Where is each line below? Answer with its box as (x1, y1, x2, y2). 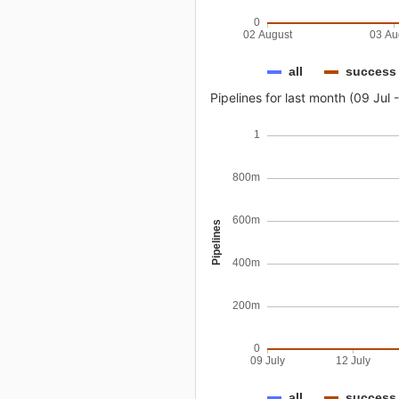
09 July (249, 354, 285, 368)
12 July (335, 354, 370, 368)
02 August (242, 28, 293, 42)
